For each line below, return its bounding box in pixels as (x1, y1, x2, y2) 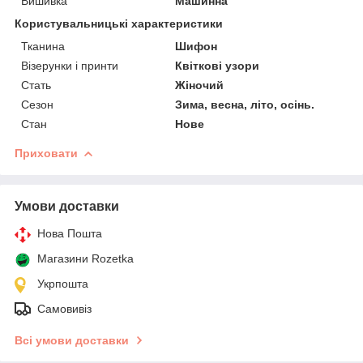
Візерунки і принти (21, 58, 118, 72)
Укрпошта (37, 276, 88, 290)
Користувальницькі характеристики (15, 16, 223, 30)
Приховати (15, 146, 78, 160)
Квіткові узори (175, 58, 260, 72)
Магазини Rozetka (37, 251, 134, 265)
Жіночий (175, 78, 224, 92)
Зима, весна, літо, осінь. (175, 97, 315, 111)
